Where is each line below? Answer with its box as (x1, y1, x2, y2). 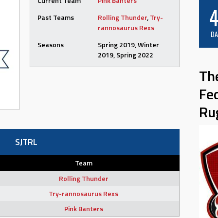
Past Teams (37, 12, 74, 23)
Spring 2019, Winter (98, 39, 160, 50)
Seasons (37, 39, 64, 50)
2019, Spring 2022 (98, 50, 154, 60)
